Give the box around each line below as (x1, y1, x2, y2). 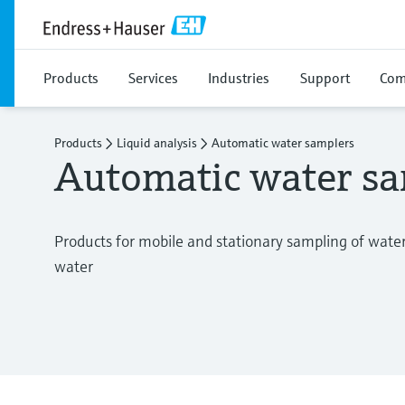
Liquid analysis (117, 135, 197, 151)
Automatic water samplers (212, 135, 354, 151)
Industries (208, 69, 269, 87)
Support (300, 69, 350, 87)
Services (128, 69, 178, 87)
